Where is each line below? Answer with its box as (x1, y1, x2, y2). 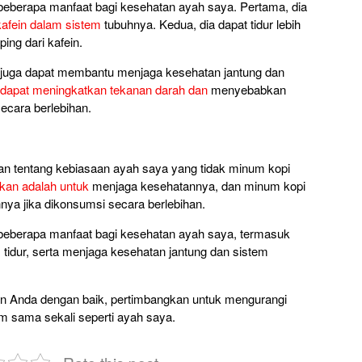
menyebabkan (208, 80, 286, 98)
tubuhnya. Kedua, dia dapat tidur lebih (101, 15, 301, 32)
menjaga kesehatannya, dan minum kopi (89, 176, 305, 194)
